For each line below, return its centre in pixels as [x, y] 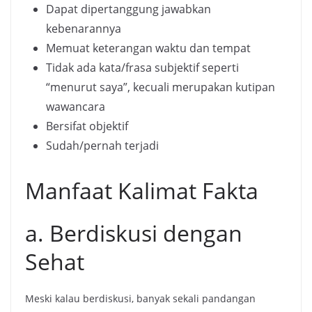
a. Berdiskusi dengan [134, 233]
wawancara [76, 107]
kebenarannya [84, 29]
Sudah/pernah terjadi [102, 146]
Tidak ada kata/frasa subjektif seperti [142, 68]
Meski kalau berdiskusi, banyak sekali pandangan [140, 299]
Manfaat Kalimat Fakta [142, 191]
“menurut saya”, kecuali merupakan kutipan [161, 87]
